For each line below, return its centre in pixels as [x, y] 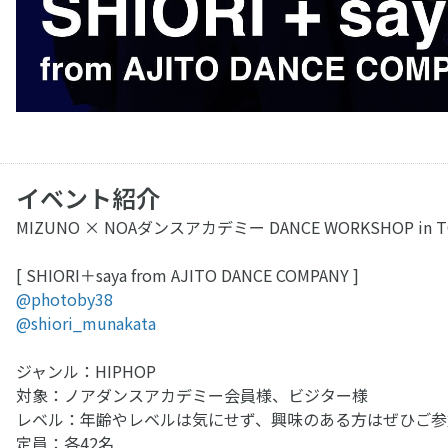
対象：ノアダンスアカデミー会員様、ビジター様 [192, 395]
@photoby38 [64, 299]
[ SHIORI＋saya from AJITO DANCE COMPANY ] [187, 275]
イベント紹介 [88, 198]
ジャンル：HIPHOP [86, 371]
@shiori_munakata [86, 323]
